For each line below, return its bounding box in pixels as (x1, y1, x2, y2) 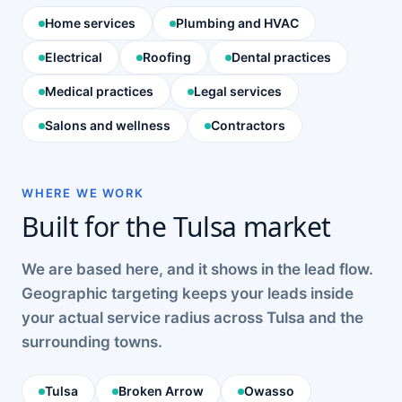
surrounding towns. (22, 333, 162, 351)
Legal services (194, 83, 282, 99)
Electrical (45, 49, 102, 65)
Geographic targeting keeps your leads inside (22, 284, 354, 302)
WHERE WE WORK (22, 186, 144, 200)
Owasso (244, 383, 294, 398)
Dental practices (232, 49, 331, 65)
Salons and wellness (45, 118, 170, 133)
